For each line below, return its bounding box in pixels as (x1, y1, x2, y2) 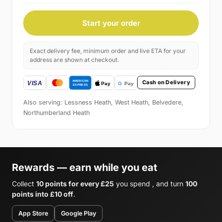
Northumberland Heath (23, 109, 90, 116)
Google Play (61, 209, 96, 217)
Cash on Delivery (142, 79, 190, 86)
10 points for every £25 (36, 179, 114, 188)
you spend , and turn (114, 179, 185, 188)
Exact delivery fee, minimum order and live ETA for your (30, 47, 186, 55)
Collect (12, 179, 36, 188)
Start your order (82, 18, 140, 28)
